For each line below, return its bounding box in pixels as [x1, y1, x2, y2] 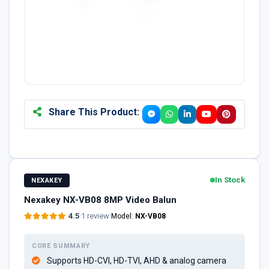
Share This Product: [46, 106, 139, 118]
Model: [111, 211, 135, 220]
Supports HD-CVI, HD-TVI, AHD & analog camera [47, 255, 226, 265]
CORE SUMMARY [32, 241, 90, 250]
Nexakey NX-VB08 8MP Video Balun [24, 194, 177, 205]
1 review [81, 211, 109, 220]
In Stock [215, 175, 245, 185]
